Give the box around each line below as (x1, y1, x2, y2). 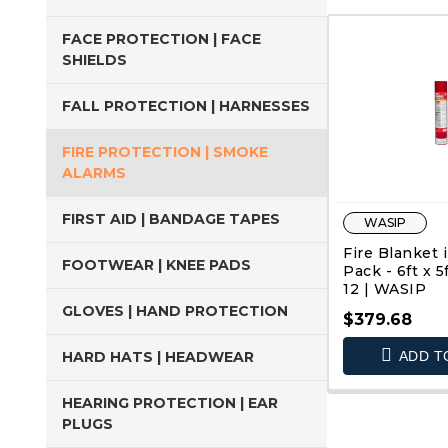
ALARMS (62, 164, 126, 182)
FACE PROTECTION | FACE (62, 30, 261, 48)
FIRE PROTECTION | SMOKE (62, 143, 268, 161)
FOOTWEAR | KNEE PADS (62, 256, 251, 274)
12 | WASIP (343, 280, 426, 298)
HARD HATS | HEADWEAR (62, 348, 254, 366)
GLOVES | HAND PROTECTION (62, 302, 288, 320)
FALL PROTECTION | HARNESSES (62, 97, 310, 115)
